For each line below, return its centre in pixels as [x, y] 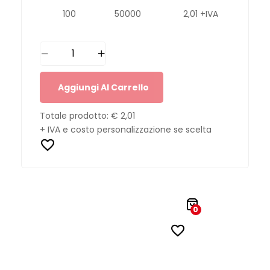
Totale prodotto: [75, 115]
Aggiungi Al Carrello [103, 87]
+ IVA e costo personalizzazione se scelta [126, 129]
